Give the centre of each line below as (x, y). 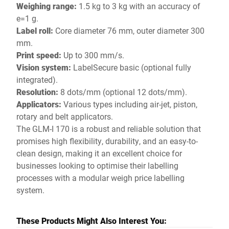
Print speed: (40, 55)
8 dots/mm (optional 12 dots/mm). (123, 92)
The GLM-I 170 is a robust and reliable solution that (109, 129)
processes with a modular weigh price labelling (100, 178)
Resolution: (37, 92)
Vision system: (44, 67)
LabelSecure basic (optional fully (131, 67)
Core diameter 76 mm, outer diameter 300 (130, 30)
